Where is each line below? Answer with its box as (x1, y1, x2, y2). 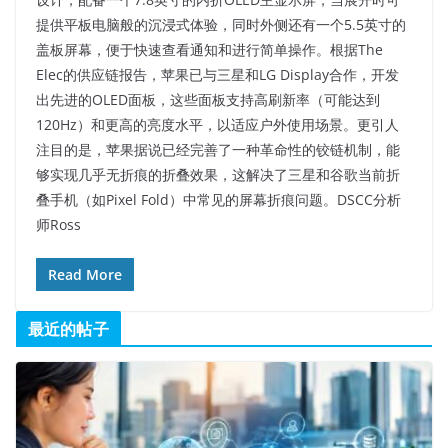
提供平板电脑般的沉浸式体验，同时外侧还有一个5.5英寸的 (36, 15, 406, 35)
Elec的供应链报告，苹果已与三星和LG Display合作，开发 (36, 65, 399, 85)
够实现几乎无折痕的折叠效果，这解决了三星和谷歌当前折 (36, 165, 400, 185)
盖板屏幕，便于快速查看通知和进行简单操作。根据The (36, 40, 383, 60)
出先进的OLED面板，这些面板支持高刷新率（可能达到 (36, 90, 380, 110)
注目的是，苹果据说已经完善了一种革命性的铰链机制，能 (36, 140, 400, 160)
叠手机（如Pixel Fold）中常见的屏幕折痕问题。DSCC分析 (36, 190, 401, 210)
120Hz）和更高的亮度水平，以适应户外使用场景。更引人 (36, 115, 399, 135)
